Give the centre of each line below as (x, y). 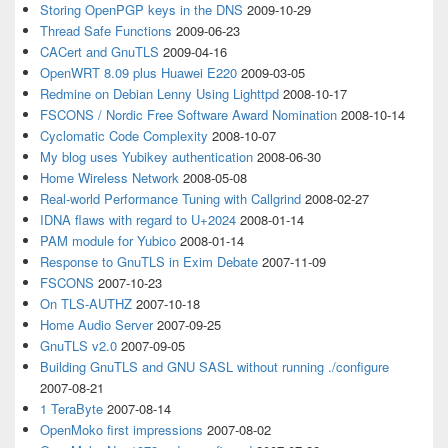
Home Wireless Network (109, 177)
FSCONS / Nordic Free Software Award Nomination (188, 114)
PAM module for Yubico (108, 240)
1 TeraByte (71, 408)
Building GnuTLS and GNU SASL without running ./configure (214, 366)
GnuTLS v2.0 (78, 345)
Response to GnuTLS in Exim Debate (149, 261)
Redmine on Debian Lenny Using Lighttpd (159, 93)
